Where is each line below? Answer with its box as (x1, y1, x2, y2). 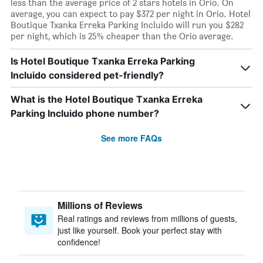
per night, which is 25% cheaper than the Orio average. (11, 31, 234, 42)
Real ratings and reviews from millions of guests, (58, 213, 237, 224)
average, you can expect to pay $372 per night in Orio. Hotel (11, 8, 251, 19)
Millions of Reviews (58, 198, 143, 212)
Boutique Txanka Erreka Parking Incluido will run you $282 (11, 19, 244, 31)
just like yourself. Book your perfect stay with (58, 224, 222, 236)
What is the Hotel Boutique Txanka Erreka (11, 93, 203, 105)
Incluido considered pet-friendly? (11, 69, 164, 81)
